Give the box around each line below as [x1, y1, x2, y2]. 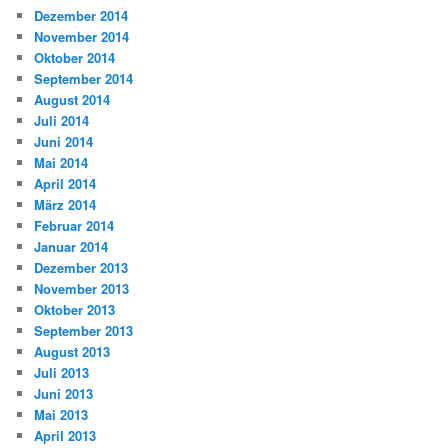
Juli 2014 [34, 111, 90, 131]
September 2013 [34, 321, 134, 341]
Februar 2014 [34, 216, 115, 236]
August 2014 [34, 90, 111, 110]
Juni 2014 [34, 132, 94, 152]
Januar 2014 [34, 237, 109, 257]
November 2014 [34, 27, 130, 47]
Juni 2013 [34, 384, 94, 404]
